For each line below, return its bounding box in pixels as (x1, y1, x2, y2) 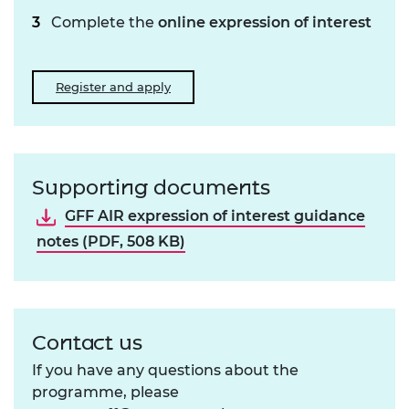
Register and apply (56, 79, 171, 94)
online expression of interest (158, 13, 372, 31)
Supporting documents (32, 174, 270, 200)
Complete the (51, 13, 158, 31)
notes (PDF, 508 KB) (37, 232, 185, 250)
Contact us (32, 330, 142, 355)
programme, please (32, 383, 179, 401)
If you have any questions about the (32, 361, 299, 379)
